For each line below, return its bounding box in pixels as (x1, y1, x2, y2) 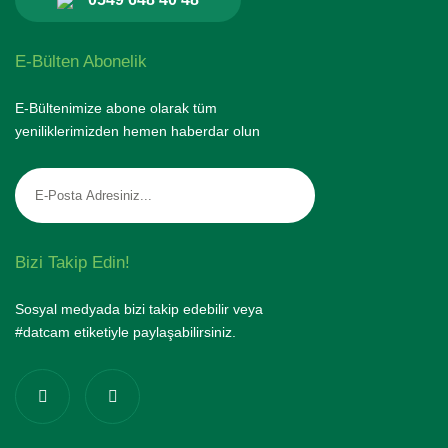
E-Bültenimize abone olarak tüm (15, 100, 217, 116)
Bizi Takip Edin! (15, 253, 130, 272)
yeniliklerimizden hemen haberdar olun (15, 123, 260, 139)
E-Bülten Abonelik (15, 52, 147, 71)
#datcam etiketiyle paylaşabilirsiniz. (15, 324, 236, 340)
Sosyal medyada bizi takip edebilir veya (15, 301, 263, 317)
